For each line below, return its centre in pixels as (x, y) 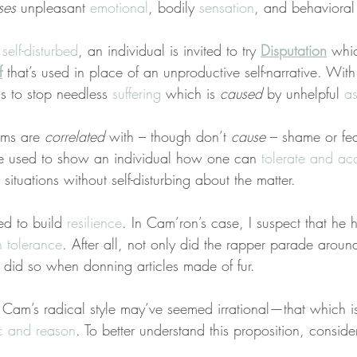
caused (241, 93)
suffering (137, 93)
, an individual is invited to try (169, 50)
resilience (94, 222)
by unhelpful (303, 93)
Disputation (294, 50)
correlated (75, 136)
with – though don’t (168, 136)
